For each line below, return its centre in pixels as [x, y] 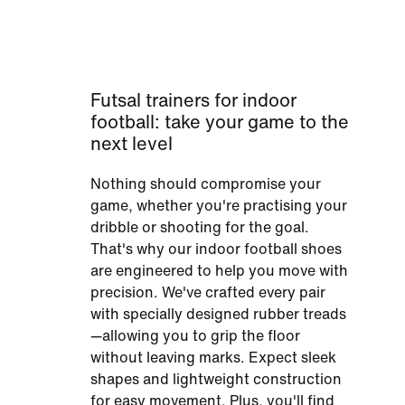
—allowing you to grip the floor [195, 336]
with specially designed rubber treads [218, 314]
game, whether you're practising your [219, 206]
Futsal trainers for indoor [193, 101]
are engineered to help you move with [219, 271]
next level [132, 144]
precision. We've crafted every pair [208, 292]
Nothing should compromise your [206, 184]
